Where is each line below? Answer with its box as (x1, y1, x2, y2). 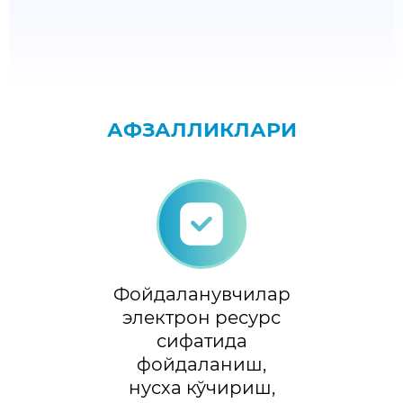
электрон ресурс (122, 307, 281, 328)
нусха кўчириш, (128, 377, 275, 399)
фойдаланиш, (137, 354, 266, 375)
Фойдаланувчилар (112, 283, 291, 305)
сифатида (156, 330, 247, 352)
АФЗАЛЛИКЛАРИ (106, 118, 297, 142)
